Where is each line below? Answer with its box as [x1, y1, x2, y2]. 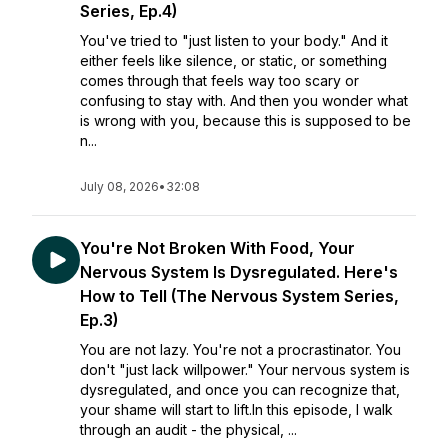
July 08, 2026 [80, 179, 159, 194]
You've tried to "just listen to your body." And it [80, 32, 388, 49]
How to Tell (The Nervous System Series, [80, 286, 399, 306]
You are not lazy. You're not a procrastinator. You [80, 341, 401, 358]
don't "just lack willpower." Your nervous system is [80, 361, 410, 378]
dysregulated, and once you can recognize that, [80, 381, 400, 398]
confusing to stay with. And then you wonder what [80, 92, 408, 109]
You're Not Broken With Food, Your [80, 238, 355, 258]
